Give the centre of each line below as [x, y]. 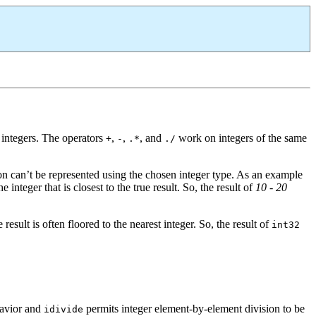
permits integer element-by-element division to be [194, 308]
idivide [63, 309]
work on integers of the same [241, 138]
